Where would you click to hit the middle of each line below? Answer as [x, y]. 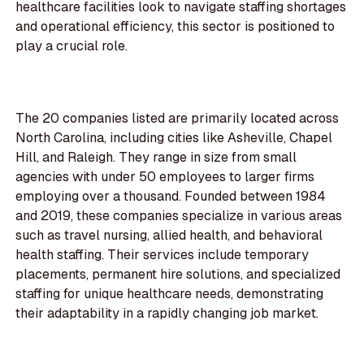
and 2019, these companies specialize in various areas [179, 216]
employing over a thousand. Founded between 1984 [171, 197]
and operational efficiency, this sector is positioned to [175, 27]
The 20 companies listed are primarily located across [178, 119]
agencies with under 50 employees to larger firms [165, 177]
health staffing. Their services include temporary [162, 255]
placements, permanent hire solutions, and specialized [178, 275]
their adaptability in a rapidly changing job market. [167, 314]
